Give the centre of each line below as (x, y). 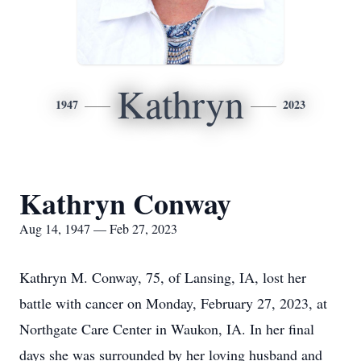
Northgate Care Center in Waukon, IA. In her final (167, 329)
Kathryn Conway (125, 203)
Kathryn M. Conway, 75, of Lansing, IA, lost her (163, 277)
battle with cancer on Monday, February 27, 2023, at (173, 303)
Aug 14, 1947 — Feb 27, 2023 (98, 228)
